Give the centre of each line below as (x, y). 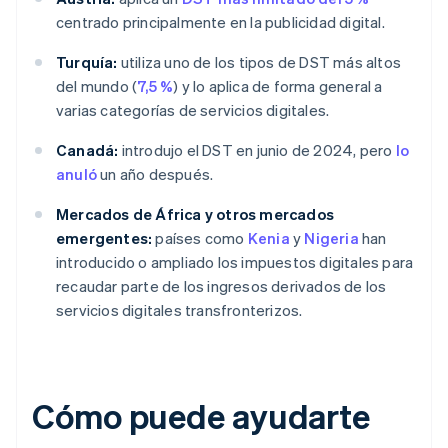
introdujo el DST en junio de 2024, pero (257, 150)
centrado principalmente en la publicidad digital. (220, 22)
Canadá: (87, 150)
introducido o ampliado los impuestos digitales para (235, 262)
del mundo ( (97, 86)
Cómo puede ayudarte (201, 416)
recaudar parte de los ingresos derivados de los (221, 286)
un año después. (155, 174)
